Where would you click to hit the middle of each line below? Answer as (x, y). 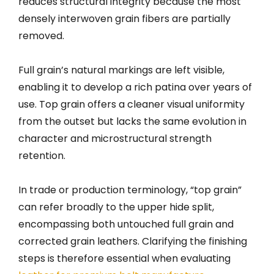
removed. (41, 35)
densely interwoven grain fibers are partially (124, 18)
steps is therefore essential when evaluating (124, 258)
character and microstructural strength (115, 138)
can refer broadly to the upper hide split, (116, 207)
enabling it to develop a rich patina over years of (135, 87)
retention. (42, 155)
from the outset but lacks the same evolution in (132, 121)
